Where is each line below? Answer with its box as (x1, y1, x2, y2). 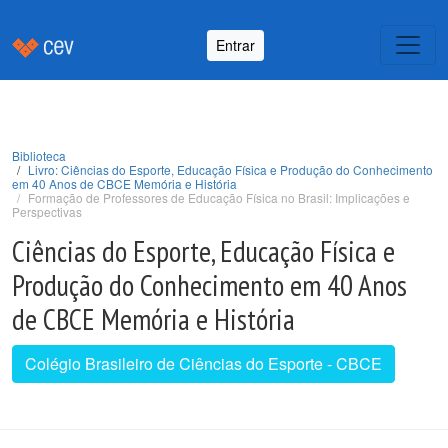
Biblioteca (12, 147, 66, 164)
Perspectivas (12, 203, 82, 220)
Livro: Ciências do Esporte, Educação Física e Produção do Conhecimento (28, 161, 433, 178)
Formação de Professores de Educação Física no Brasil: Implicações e (28, 189, 410, 206)
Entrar (216, 34, 255, 55)
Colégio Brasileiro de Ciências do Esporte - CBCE (25, 352, 382, 375)
